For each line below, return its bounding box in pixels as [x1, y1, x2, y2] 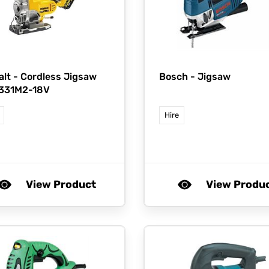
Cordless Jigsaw [20, 71, 97, 83]
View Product [25, 178, 96, 191]
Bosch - [159, 71, 198, 83]
